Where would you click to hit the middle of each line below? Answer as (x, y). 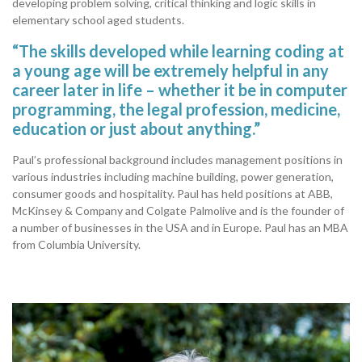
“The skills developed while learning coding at (178, 51)
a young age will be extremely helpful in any (170, 71)
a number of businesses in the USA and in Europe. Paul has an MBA (180, 228)
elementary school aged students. (98, 20)
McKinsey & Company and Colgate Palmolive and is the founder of (178, 211)
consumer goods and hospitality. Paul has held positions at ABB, (173, 194)
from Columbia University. (76, 245)
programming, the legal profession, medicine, (176, 109)
